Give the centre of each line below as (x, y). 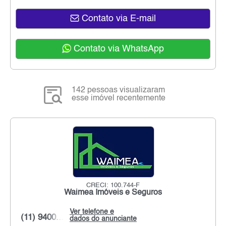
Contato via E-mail (118, 19)
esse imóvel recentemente (119, 99)
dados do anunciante (103, 219)
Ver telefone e (92, 212)
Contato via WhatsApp (118, 49)
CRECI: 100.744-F (113, 186)
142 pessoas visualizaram (119, 91)
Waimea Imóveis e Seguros (113, 193)
